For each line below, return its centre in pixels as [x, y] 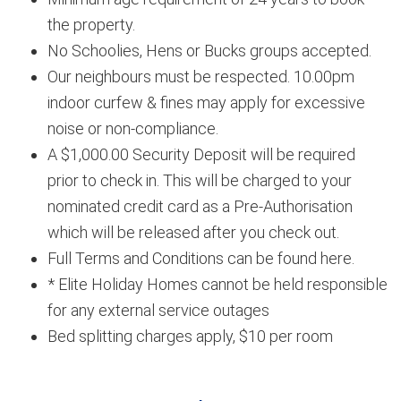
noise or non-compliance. [133, 129]
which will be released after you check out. [194, 233]
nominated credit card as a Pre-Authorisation [200, 207]
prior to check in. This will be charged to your [200, 181]
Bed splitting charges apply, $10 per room [191, 337]
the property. [92, 25]
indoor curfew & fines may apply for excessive [207, 103]
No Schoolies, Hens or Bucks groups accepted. [210, 51]
